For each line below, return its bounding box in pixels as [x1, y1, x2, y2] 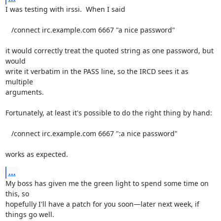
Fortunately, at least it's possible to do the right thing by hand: [5, 108, 212, 117]
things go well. [5, 210, 54, 219]
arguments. [5, 87, 44, 97]
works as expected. [5, 149, 68, 159]
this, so [5, 189, 29, 198]
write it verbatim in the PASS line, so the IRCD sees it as [5, 67, 188, 76]
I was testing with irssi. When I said [5, 4, 125, 14]
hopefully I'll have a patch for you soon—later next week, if [5, 199, 199, 209]
